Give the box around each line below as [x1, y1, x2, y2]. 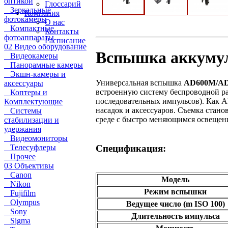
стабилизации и [4, 116, 59, 124]
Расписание [45, 36, 85, 45]
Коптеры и [4, 88, 47, 97]
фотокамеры [4, 15, 47, 23]
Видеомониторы [4, 134, 68, 142]
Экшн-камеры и [4, 70, 66, 78]
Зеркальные [4, 6, 51, 14]
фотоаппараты [4, 33, 54, 42]
